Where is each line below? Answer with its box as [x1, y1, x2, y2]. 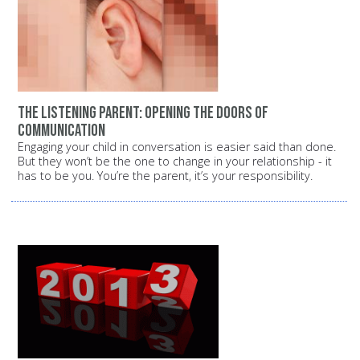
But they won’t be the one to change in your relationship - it [18, 153, 332, 169]
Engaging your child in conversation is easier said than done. [18, 138, 336, 154]
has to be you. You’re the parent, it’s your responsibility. [18, 167, 313, 183]
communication [18, 120, 105, 141]
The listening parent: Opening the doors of [18, 102, 268, 123]
